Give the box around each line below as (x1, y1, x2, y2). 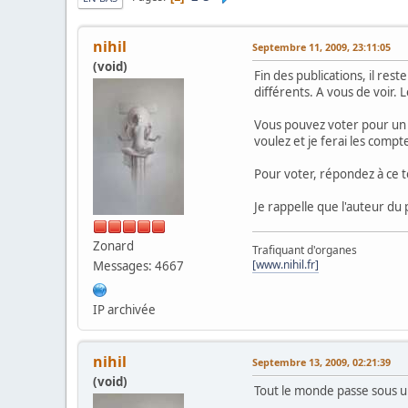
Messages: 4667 (93, 257, 184, 274)
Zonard (93, 237, 134, 254)
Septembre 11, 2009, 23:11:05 (252, 39, 391, 54)
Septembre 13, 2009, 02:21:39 (252, 354, 391, 369)
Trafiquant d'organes (252, 241, 357, 258)
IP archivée (93, 301, 156, 318)
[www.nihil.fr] (252, 256, 319, 272)
